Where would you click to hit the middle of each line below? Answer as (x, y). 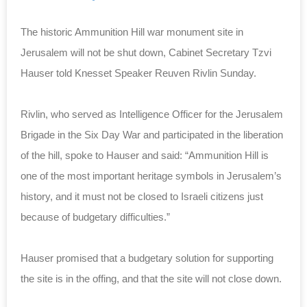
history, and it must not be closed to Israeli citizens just (142, 196)
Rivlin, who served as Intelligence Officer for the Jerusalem (152, 114)
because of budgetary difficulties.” (95, 217)
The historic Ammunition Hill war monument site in (132, 32)
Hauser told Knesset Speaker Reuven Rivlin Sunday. (138, 73)
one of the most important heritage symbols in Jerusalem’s (151, 175)
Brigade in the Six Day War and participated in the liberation (152, 134)
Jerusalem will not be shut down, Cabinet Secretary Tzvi (146, 52)
